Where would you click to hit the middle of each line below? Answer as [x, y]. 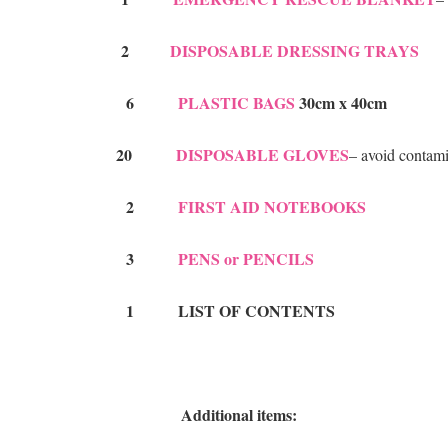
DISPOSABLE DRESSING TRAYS [292, 51]
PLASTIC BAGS [236, 103]
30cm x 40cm [341, 103]
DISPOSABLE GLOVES [262, 155]
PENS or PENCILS [246, 259]
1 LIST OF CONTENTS [218, 311]
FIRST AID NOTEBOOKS [272, 207]
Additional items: [199, 415]
